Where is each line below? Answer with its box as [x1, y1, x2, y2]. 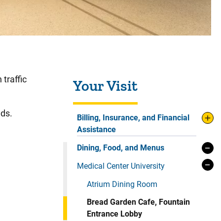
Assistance [77, 125, 116, 135]
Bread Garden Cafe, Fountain [87, 197, 190, 207]
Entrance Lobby [87, 209, 142, 219]
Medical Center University [77, 161, 165, 171]
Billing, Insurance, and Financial [77, 113, 189, 123]
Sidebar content [58, 67, 120, 77]
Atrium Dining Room [87, 180, 157, 189]
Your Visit [73, 77, 138, 95]
